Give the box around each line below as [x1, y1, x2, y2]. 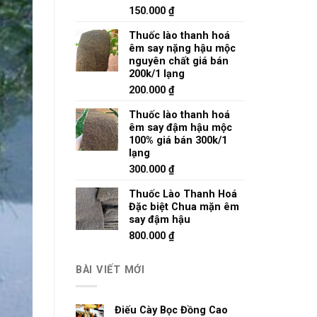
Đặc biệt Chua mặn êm [129, 200, 239, 214]
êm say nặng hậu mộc [129, 42, 236, 55]
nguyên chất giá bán [129, 54, 229, 68]
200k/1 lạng [129, 67, 185, 81]
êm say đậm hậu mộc [129, 121, 232, 134]
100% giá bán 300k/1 [129, 134, 227, 147]
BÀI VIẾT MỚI [76, 263, 145, 276]
